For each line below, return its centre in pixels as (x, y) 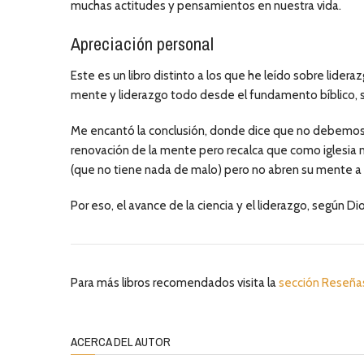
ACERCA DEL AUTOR (121, 342)
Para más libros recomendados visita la (175, 283)
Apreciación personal (142, 44)
